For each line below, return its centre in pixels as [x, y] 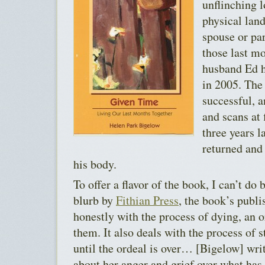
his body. [95, 164]
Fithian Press [147, 200]
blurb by [95, 200]
